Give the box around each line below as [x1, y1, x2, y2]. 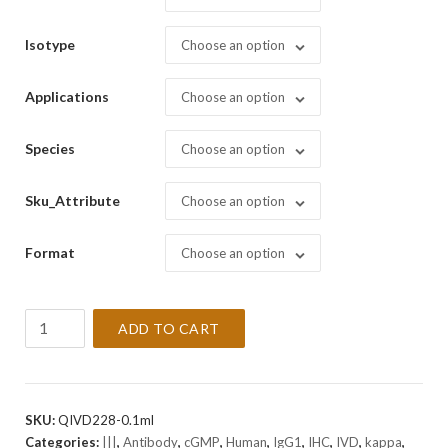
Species [25, 140, 75, 157]
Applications [25, 88, 109, 105]
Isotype [25, 36, 75, 53]
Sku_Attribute [25, 192, 120, 209]
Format [25, 244, 75, 261]
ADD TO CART [118, 320, 220, 337]
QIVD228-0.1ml [58, 412, 154, 428]
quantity [24, 403, 81, 419]
